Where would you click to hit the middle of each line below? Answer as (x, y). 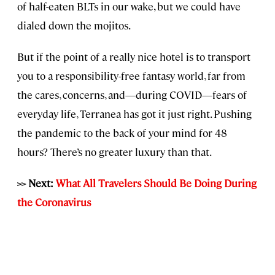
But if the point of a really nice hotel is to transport (134, 57)
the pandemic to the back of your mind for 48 (122, 133)
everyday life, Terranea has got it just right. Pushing (134, 114)
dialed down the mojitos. (74, 25)
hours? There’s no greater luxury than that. (114, 152)
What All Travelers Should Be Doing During (156, 183)
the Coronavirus (54, 202)
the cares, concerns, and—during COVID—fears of (132, 95)
